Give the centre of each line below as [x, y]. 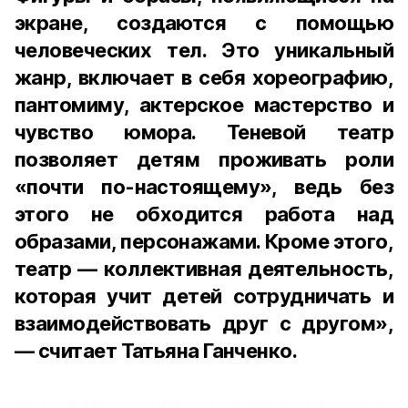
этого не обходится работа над [204, 214]
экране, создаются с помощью [204, 23]
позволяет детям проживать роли [204, 159]
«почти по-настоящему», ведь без [204, 187]
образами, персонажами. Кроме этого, [204, 241]
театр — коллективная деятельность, [204, 269]
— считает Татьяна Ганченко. [156, 351]
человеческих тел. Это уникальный [204, 50]
